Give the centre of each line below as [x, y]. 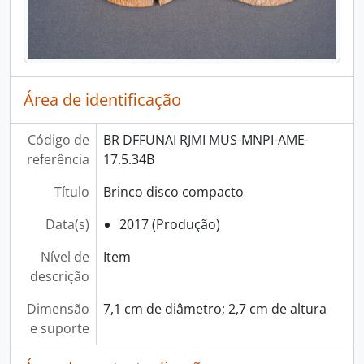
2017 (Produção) [169, 225]
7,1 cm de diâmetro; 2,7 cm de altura [214, 309]
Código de [58, 140]
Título [71, 192]
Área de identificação [102, 100]
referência [58, 160]
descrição [59, 277]
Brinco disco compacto [173, 192]
